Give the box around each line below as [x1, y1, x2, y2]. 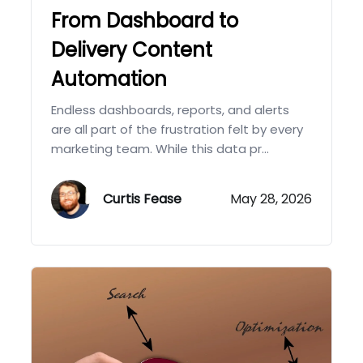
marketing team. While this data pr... [51, 140, 270, 158]
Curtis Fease [103, 189, 182, 208]
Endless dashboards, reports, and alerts [51, 101, 290, 119]
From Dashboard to [51, 7, 239, 35]
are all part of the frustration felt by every [51, 121, 304, 139]
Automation [51, 66, 168, 93]
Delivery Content [51, 36, 213, 64]
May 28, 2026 [229, 190, 312, 209]
